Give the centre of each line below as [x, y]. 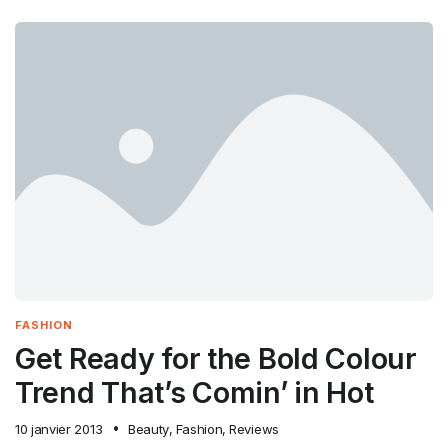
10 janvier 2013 [59, 428]
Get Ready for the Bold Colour [216, 358]
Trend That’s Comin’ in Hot [194, 392]
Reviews [254, 428]
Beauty [148, 428]
